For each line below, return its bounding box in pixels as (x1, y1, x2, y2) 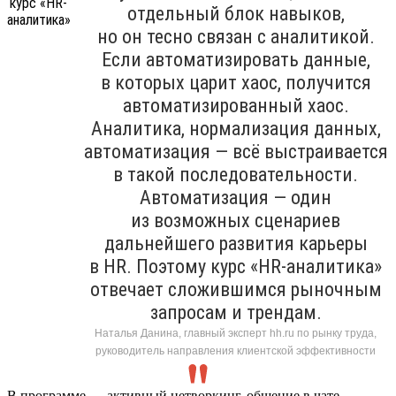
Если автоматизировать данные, (101, 48, 370, 71)
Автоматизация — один (140, 186, 331, 209)
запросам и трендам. (149, 301, 322, 324)
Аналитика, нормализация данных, (90, 117, 381, 140)
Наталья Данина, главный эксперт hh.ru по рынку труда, (95, 326, 377, 339)
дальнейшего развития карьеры (103, 232, 368, 255)
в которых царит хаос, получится (100, 71, 371, 94)
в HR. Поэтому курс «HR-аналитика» (89, 255, 382, 278)
